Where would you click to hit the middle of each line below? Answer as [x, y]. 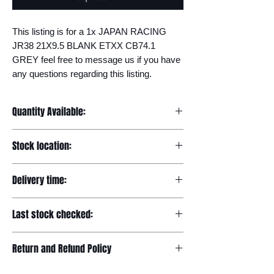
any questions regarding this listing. [82, 74]
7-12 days [31, 204]
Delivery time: [39, 180]
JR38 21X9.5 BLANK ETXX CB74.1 [84, 46]
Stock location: [42, 146]
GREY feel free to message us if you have [96, 60]
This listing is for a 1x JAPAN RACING [89, 31]
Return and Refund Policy [62, 249]
